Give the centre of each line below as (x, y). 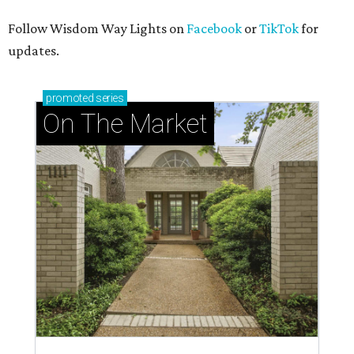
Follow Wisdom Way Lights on (97, 29)
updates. (34, 51)
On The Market (125, 124)
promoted (70, 98)
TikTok (279, 29)
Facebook (214, 29)
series (109, 98)
